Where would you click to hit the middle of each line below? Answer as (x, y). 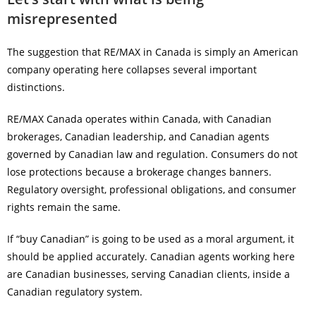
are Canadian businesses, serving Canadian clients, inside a (148, 274)
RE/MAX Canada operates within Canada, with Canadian (139, 119)
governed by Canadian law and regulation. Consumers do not (152, 154)
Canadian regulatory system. (75, 292)
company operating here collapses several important (132, 69)
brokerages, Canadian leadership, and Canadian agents (138, 136)
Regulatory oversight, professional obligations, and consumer (152, 189)
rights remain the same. (64, 207)
